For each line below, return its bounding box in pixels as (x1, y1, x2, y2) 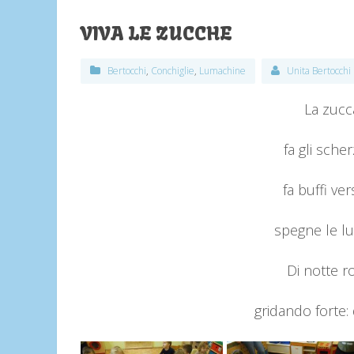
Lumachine (199, 63, 246, 77)
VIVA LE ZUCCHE (81, 21, 232, 45)
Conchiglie (151, 63, 194, 77)
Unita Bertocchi (287, 63, 351, 77)
